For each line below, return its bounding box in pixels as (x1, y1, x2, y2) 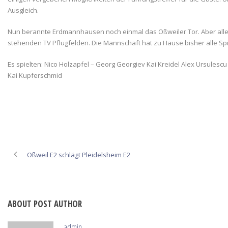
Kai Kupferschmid (8, 71, 65, 80)
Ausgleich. (8, 6, 39, 15)
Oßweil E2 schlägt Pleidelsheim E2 (27, 150, 130, 159)
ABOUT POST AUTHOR (8, 198, 82, 210)
